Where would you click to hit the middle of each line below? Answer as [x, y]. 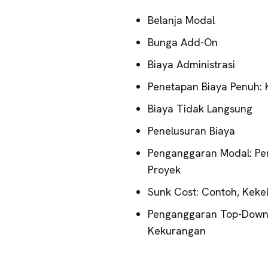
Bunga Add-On [183, 42]
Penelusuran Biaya [191, 131]
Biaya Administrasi [191, 65]
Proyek [164, 170]
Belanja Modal [181, 20]
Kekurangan [177, 231]
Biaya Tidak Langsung [200, 109]
